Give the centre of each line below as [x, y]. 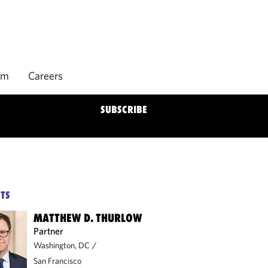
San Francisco [58, 261]
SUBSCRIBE [124, 109]
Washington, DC [62, 245]
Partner [49, 231]
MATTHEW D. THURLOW [88, 218]
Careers [45, 76]
